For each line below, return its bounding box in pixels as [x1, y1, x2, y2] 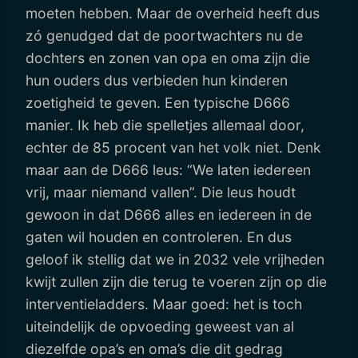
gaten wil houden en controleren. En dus [26, 228, 292, 245]
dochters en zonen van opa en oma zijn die [26, 49, 310, 66]
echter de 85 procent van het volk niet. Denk [26, 138, 321, 156]
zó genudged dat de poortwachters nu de [26, 26, 303, 44]
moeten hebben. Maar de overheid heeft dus [26, 4, 320, 22]
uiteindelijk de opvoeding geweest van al [26, 317, 294, 335]
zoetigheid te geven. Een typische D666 [26, 93, 290, 111]
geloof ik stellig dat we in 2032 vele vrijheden [26, 250, 324, 268]
